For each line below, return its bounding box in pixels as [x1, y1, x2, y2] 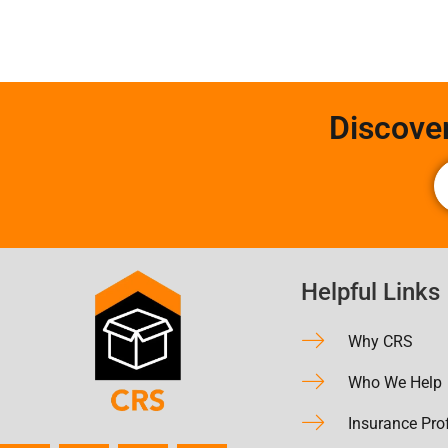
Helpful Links [301, 277, 440, 306]
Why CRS [348, 331, 413, 351]
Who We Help [348, 372, 442, 392]
